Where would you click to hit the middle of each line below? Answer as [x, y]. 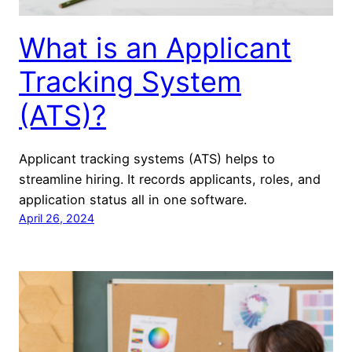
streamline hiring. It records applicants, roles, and [170, 179]
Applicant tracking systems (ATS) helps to [147, 158]
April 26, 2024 [57, 218]
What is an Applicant [155, 48]
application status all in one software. [133, 199]
